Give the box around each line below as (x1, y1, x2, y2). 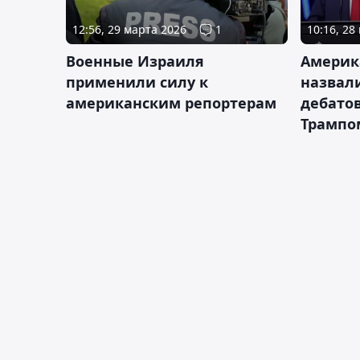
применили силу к (66, 72, 208, 92)
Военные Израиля (66, 51, 204, 72)
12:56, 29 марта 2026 (72, 22, 186, 38)
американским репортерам (66, 93, 276, 113)
